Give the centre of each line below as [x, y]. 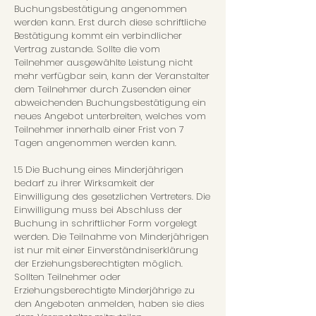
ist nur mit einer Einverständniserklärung [106, 250]
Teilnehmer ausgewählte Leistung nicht [103, 62]
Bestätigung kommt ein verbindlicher [98, 36]
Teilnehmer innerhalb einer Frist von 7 [99, 129]
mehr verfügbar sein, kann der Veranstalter [112, 76]
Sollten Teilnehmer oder [67, 277]
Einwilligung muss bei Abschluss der [98, 210]
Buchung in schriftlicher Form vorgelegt [105, 223]
